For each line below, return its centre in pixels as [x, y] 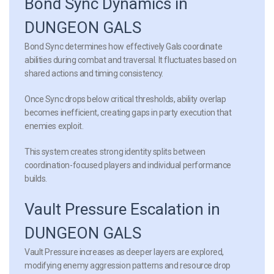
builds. [36, 178]
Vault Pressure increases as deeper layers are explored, [124, 252]
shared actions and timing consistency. [94, 73]
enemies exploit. [54, 126]
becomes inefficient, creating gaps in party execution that [128, 112]
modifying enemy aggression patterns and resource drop [128, 265]
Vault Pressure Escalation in [122, 209]
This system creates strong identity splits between [115, 151]
